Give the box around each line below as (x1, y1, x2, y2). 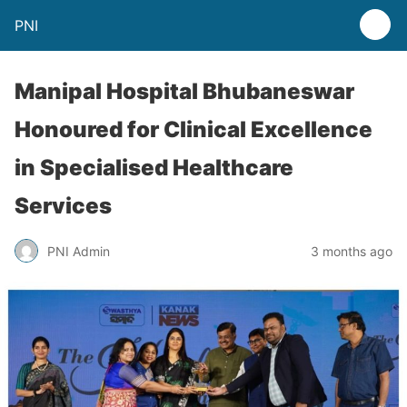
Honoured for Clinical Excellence (15, 116, 372, 143)
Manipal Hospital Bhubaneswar (15, 78, 354, 104)
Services (15, 193, 112, 219)
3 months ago (311, 243, 392, 259)
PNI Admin (47, 243, 110, 259)
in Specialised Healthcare (15, 154, 293, 181)
